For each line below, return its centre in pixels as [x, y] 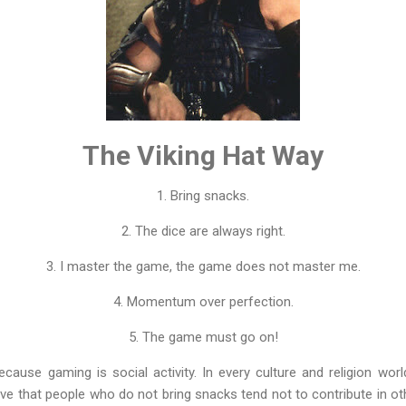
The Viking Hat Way [203, 155]
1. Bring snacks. [203, 195]
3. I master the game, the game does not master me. [203, 266]
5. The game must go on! [203, 337]
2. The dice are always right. [203, 231]
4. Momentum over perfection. [203, 301]
